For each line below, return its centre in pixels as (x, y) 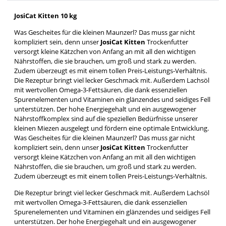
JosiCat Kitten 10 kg (45, 15)
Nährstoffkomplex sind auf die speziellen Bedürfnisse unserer (106, 118)
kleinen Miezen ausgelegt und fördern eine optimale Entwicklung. (111, 128)
